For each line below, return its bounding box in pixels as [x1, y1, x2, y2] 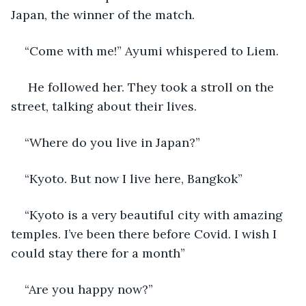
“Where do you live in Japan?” [25, 134, 200, 150]
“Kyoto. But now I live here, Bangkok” [25, 170, 242, 186]
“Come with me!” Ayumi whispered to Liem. [25, 42, 279, 59]
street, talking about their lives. [11, 98, 197, 114]
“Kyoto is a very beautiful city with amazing [25, 206, 286, 223]
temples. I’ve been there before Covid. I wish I [11, 225, 280, 242]
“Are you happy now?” [25, 281, 153, 297]
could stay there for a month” [11, 245, 189, 261]
